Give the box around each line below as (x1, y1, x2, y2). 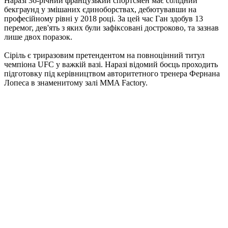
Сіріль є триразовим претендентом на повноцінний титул (4, 51, 205, 60)
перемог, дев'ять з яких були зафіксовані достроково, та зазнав (4, 23, 219, 33)
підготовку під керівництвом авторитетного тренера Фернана (4, 69, 220, 78)
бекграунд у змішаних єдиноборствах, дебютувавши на (4, 5, 196, 14)
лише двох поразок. (4, 33, 72, 42)
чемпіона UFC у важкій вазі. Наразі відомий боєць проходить (4, 60, 218, 69)
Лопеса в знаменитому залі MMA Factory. (4, 78, 148, 88)
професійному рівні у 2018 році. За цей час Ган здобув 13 (4, 14, 203, 23)
